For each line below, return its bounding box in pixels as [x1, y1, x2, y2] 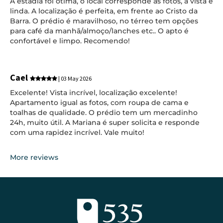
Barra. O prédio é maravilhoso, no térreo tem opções [10, 16, 198, 25]
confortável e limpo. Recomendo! [10, 36, 130, 45]
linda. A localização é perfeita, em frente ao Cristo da [10, 6, 198, 15]
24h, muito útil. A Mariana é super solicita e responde [10, 117, 200, 127]
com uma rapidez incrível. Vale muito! [10, 127, 144, 137]
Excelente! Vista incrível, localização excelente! [10, 88, 177, 97]
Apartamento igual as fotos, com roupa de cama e [10, 98, 189, 107]
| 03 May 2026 [57, 75, 92, 83]
